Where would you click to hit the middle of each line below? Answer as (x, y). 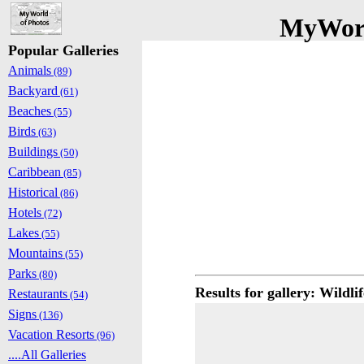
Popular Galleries (63, 50)
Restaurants (38, 294)
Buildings (33, 152)
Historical (33, 192)
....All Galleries (47, 355)
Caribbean (35, 172)
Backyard (33, 91)
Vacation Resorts (51, 334)
